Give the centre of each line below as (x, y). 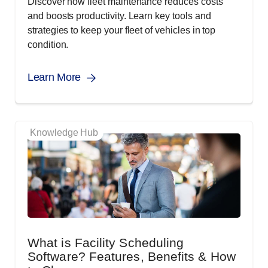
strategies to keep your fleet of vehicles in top (122, 31)
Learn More (54, 77)
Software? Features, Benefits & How (132, 257)
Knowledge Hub (64, 133)
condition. (48, 45)
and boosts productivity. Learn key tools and (119, 16)
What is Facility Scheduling (106, 243)
